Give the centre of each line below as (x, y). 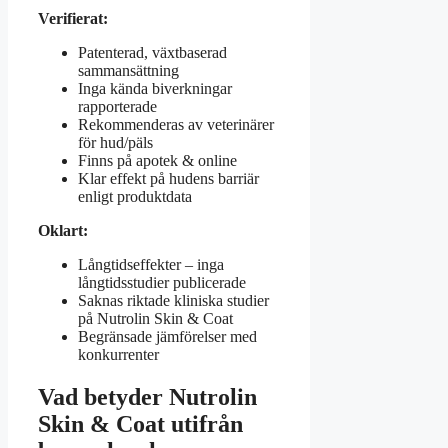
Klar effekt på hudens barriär (168, 178)
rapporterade (117, 106)
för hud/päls (115, 142)
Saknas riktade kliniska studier (173, 300)
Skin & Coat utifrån (140, 423)
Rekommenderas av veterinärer (176, 124)
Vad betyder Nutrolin (147, 396)
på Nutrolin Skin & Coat (155, 318)
